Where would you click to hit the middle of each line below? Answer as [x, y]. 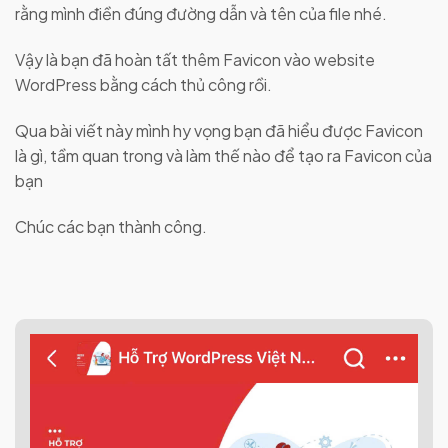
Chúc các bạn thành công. [111, 226]
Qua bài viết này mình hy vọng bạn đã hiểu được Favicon [219, 130]
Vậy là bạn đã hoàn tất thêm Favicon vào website [195, 60]
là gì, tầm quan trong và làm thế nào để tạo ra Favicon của [223, 155]
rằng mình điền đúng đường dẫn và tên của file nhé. [201, 14]
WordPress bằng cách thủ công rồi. [143, 85]
